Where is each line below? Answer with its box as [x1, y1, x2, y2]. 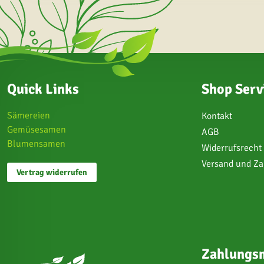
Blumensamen [7, 138, 65, 150]
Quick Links [7, 80, 79, 98]
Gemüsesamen [7, 124, 66, 136]
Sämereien [7, 110, 50, 121]
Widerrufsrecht [202, 142, 262, 154]
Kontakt [202, 110, 232, 122]
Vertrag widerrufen [16, 167, 87, 177]
